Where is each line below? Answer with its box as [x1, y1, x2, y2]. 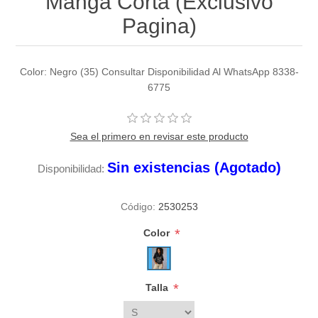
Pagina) [121, 14, 197, 38]
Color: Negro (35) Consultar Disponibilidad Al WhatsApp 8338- [19, 66, 299, 78]
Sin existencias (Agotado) [106, 160, 281, 176]
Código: [120, 201, 155, 213]
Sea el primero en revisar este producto [70, 131, 248, 143]
